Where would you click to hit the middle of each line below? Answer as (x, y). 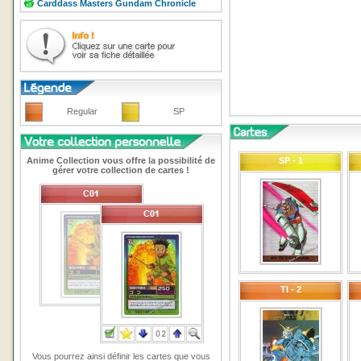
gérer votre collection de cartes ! (121, 170)
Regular (82, 111)
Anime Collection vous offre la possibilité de (121, 160)
